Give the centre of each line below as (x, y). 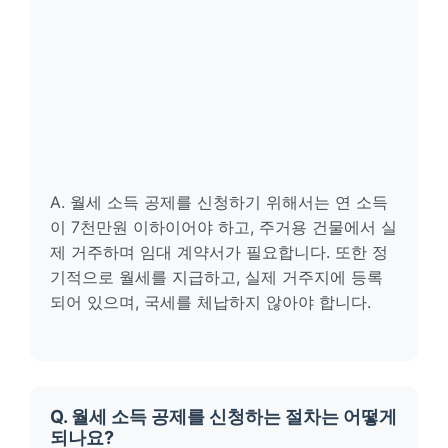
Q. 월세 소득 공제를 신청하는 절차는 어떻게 (223, 416)
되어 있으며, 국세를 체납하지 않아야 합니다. (210, 302)
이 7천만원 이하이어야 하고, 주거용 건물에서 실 (223, 227)
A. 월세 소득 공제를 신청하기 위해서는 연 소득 (219, 202)
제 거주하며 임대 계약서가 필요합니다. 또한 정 (219, 252)
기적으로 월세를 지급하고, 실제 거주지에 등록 (216, 277)
